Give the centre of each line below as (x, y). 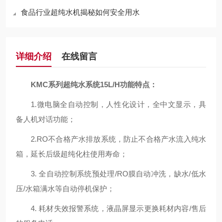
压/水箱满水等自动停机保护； (65, 189)
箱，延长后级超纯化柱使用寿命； (72, 154)
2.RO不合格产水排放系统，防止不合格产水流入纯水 (118, 139)
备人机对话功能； (46, 119)
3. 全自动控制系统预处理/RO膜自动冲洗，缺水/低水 (118, 174)
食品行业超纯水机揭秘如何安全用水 (80, 12)
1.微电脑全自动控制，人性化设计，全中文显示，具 (118, 104)
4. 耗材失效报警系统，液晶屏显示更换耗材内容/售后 (118, 208)
